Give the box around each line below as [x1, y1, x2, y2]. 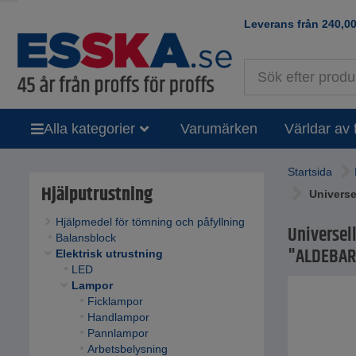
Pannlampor [87, 327, 149, 340]
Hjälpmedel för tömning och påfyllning [55, 215, 245, 229]
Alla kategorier [44, 120, 135, 137]
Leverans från [244, 17, 322, 30]
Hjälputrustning [41, 180, 153, 210]
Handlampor [87, 311, 149, 324]
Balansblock [55, 231, 116, 245]
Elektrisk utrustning [55, 247, 163, 261]
